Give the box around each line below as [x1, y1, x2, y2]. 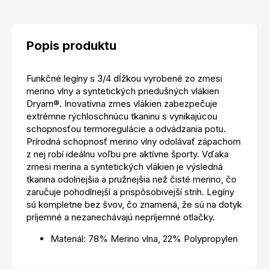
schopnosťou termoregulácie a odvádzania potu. [26, 122, 226, 134]
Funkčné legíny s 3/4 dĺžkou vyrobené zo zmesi [26, 72, 222, 84]
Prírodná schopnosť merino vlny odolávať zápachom [26, 135, 241, 147]
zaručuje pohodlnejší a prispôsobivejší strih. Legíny [26, 186, 234, 198]
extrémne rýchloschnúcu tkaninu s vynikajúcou [26, 110, 217, 122]
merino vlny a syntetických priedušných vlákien [26, 85, 219, 97]
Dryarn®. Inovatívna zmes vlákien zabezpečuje [26, 97, 217, 109]
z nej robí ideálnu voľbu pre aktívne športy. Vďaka [26, 148, 229, 160]
